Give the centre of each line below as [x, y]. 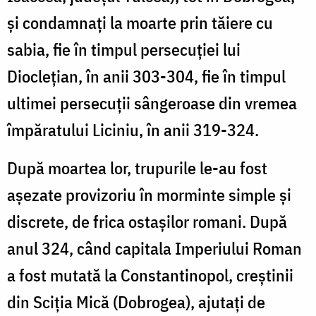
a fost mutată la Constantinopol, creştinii [150, 275]
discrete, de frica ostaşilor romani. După [147, 221]
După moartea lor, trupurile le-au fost [137, 168]
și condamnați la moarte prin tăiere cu [140, 22]
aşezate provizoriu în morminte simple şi [149, 194]
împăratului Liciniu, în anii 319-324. [133, 129]
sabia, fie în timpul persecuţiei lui [124, 49]
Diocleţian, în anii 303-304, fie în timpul [146, 76]
